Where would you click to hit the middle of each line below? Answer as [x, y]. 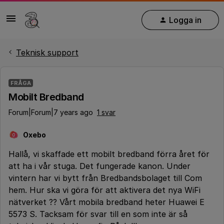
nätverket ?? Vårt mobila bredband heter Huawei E [106, 202]
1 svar [106, 112]
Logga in [185, 20]
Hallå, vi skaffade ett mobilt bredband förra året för [109, 154]
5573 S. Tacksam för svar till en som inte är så [98, 214]
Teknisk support [47, 52]
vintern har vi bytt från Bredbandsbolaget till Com [105, 178]
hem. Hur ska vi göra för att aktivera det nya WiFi [104, 190]
